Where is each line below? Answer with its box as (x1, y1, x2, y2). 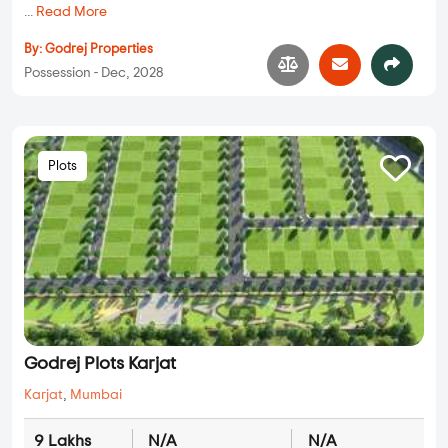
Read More (36, 5, 107, 20)
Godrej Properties (45, 43, 153, 57)
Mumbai (70, 388, 122, 403)
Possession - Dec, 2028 (24, 66, 163, 81)
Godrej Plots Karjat (24, 355, 176, 374)
